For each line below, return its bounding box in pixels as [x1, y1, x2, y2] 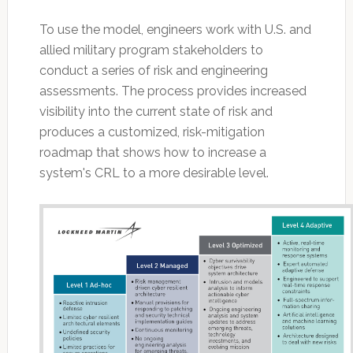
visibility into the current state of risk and [39, 103, 273, 119]
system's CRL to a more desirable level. [39, 165, 269, 180]
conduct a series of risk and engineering [39, 62, 268, 78]
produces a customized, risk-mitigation [39, 124, 265, 139]
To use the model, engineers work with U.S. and [39, 21, 311, 37]
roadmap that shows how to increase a [39, 144, 266, 160]
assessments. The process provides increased [39, 83, 307, 98]
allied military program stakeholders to [39, 42, 263, 58]
